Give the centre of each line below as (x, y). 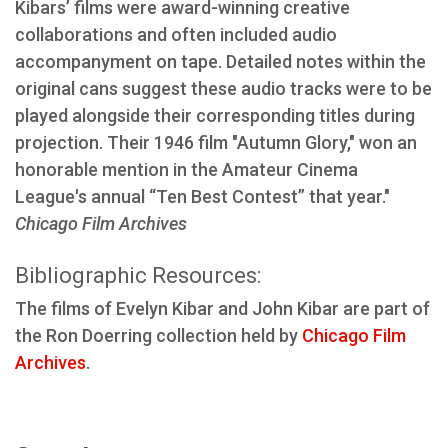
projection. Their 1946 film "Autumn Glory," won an (216, 142)
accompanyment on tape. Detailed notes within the (220, 61)
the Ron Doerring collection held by (158, 335)
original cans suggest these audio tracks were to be (223, 88)
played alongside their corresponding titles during (215, 115)
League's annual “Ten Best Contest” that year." (202, 196)
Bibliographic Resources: (138, 275)
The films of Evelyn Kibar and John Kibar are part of (222, 308)
